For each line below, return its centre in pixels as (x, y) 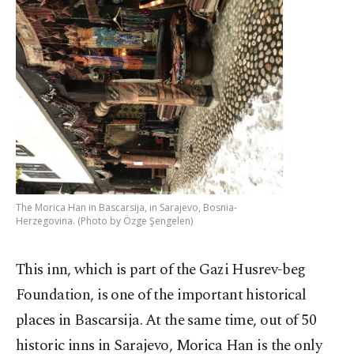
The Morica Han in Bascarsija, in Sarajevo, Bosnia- (126, 207)
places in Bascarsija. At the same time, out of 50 (166, 320)
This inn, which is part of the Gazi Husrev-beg (161, 269)
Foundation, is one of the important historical (161, 295)
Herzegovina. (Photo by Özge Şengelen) (104, 220)
